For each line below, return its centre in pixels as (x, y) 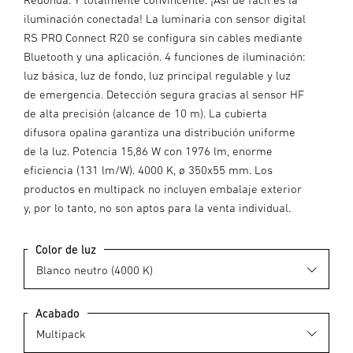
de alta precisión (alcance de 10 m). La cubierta (145, 113)
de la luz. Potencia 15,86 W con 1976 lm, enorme (148, 151)
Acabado (58, 313)
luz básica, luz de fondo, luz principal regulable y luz (157, 75)
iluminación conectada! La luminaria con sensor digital (165, 19)
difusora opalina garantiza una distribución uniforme (160, 132)
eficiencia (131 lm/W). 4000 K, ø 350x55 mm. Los (148, 170)
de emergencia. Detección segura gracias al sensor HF (164, 94)
